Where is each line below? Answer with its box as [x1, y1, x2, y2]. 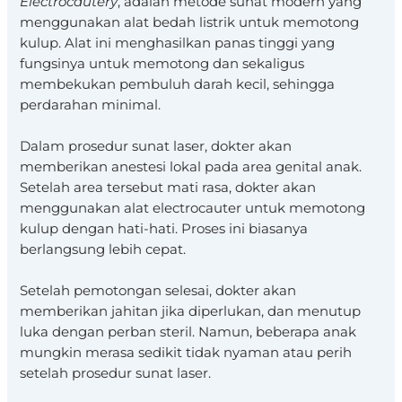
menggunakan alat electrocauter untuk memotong [20, 199, 366, 216]
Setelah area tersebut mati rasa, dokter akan [20, 179, 317, 196]
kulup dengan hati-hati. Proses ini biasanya [20, 220, 309, 237]
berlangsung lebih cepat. [20, 240, 187, 258]
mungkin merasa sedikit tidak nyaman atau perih [20, 345, 353, 362]
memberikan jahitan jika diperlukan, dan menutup [20, 303, 362, 320]
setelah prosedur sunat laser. [20, 365, 212, 382]
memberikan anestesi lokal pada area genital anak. [20, 158, 363, 175]
